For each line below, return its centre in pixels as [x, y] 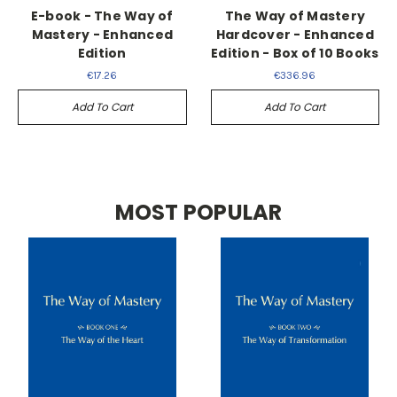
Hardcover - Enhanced [295, 35]
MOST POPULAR [198, 213]
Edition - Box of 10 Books [295, 54]
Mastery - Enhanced [102, 35]
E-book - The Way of [102, 16]
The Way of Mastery [295, 16]
